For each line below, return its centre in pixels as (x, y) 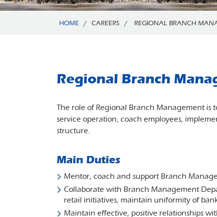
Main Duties (89, 160)
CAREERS (106, 23)
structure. (73, 131)
